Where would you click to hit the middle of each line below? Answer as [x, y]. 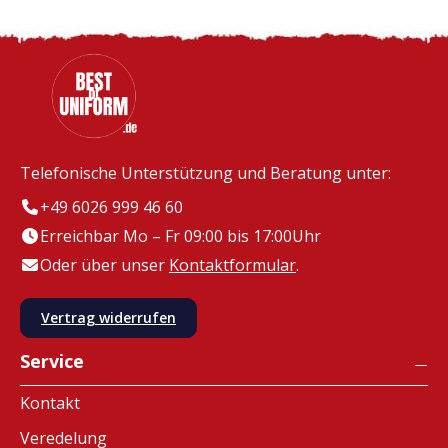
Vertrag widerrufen [108, 317]
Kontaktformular [232, 264]
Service [52, 360]
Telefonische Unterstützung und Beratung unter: [205, 172]
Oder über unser [104, 264]
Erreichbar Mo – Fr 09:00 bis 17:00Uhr [180, 235]
